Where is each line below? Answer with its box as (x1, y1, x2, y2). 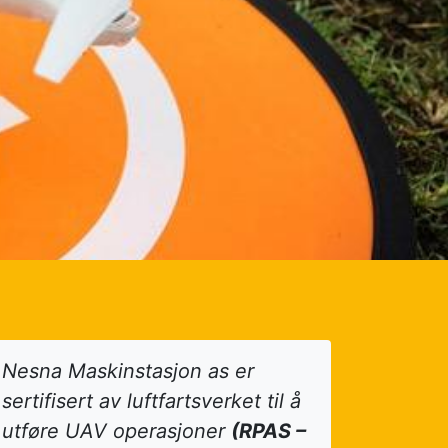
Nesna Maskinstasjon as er (2, 359, 254, 383)
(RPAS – (231, 419, 306, 443)
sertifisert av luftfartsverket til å (2, 389, 301, 413)
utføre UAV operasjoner (2, 419, 231, 443)
